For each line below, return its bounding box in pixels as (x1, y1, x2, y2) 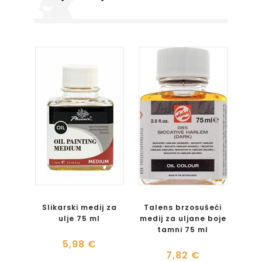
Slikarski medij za (42, 202, 117, 212)
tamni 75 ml (157, 225, 208, 235)
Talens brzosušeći (144, 202, 222, 212)
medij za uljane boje (139, 213, 226, 223)
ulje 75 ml (58, 213, 100, 223)
